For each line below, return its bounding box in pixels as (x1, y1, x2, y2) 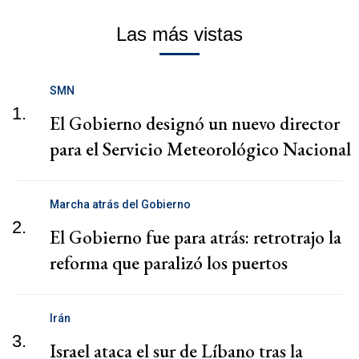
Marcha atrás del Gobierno (50, 197, 191, 211)
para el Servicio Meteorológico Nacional (50, 136, 351, 161)
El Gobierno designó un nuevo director (50, 111, 340, 135)
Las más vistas (116, 22, 243, 45)
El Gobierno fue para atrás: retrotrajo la (50, 224, 341, 249)
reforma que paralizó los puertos (50, 250, 288, 275)
